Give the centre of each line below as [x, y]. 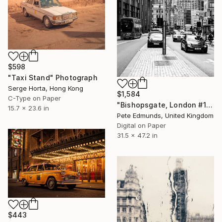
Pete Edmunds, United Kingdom [165, 115]
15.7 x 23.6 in [28, 108]
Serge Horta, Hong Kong [46, 88]
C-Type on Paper [34, 98]
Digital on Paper [141, 125]
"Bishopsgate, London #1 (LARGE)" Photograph [209, 105]
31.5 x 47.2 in [137, 135]
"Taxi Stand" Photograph [53, 78]
